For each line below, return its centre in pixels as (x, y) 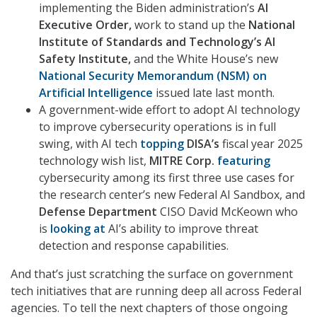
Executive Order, (87, 25)
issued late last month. (214, 93)
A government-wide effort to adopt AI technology (169, 110)
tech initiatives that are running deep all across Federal (156, 291)
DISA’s (202, 144)
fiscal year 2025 (261, 144)
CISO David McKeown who (227, 212)
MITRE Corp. (183, 161)
